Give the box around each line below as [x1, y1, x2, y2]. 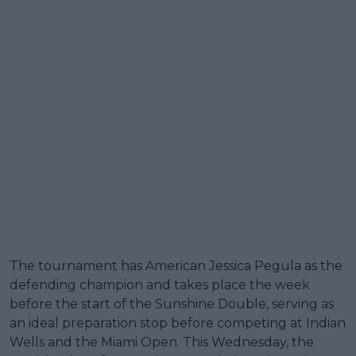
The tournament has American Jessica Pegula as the [10, 258, 342, 274]
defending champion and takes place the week [10, 277, 310, 293]
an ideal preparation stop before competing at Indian [10, 315, 346, 331]
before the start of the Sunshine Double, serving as [10, 296, 334, 312]
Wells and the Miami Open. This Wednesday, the [10, 335, 314, 350]
